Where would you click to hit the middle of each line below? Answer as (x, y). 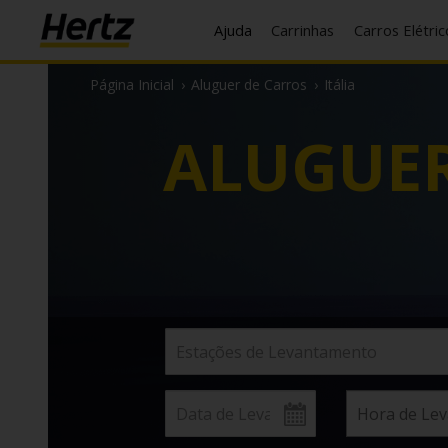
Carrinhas (307, 29)
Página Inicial (132, 84)
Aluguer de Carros (249, 84)
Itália (339, 84)
